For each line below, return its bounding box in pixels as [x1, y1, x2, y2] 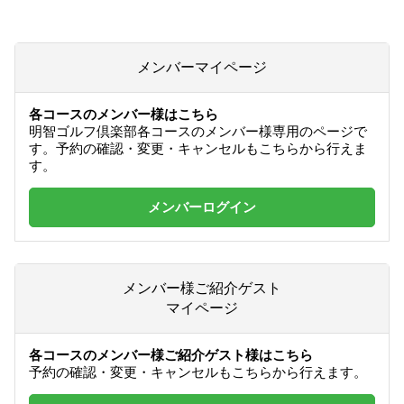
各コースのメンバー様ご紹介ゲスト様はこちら [28, 347, 313, 363]
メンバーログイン [148, 199, 256, 215]
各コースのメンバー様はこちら [28, 106, 218, 122]
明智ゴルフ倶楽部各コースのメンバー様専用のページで [28, 124, 367, 139]
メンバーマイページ [137, 58, 267, 75]
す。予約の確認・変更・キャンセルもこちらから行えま [28, 141, 367, 156]
